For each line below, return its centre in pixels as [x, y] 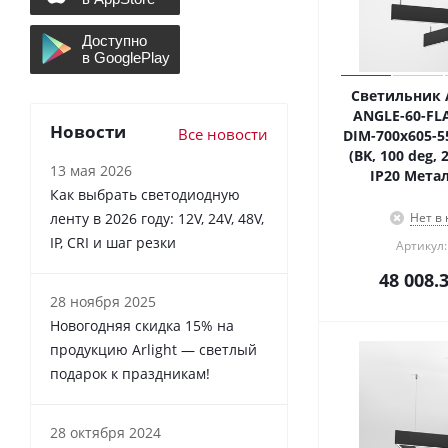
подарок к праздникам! [130, 373]
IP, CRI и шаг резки [113, 242]
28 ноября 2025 [103, 301]
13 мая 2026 [91, 170]
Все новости [223, 133]
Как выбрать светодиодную [145, 194]
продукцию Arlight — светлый [153, 349]
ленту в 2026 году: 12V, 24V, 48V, [157, 218]
